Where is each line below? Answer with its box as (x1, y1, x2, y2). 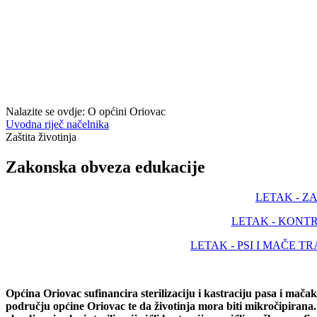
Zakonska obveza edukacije (6, 157, 205, 176)
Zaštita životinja (6, 131, 76, 143)
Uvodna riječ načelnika (6, 118, 109, 130)
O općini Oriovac (88, 105, 166, 117)
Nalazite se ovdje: (6, 105, 88, 117)
